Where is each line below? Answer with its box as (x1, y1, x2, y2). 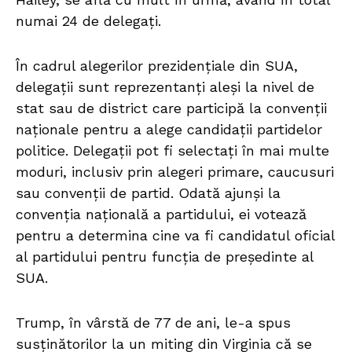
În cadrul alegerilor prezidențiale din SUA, (16, 57, 298, 75)
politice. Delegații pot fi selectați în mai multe (16, 142, 329, 159)
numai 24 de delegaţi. (16, 13, 161, 30)
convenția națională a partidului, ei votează (16, 206, 306, 223)
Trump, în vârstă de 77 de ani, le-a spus (16, 314, 291, 332)
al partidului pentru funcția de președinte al (16, 248, 313, 266)
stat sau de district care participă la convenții (16, 100, 327, 117)
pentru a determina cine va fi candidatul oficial (16, 227, 335, 244)
